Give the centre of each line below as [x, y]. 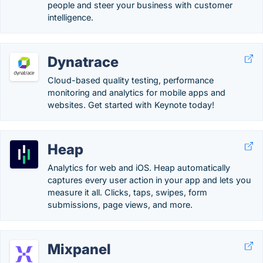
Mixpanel [79, 249]
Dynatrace [83, 62]
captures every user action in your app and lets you [149, 180]
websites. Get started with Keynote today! [131, 105]
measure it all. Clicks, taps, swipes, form [127, 192]
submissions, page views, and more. [120, 205]
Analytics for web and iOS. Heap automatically [139, 168]
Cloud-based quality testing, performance [131, 80]
